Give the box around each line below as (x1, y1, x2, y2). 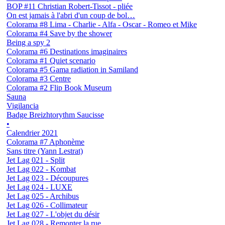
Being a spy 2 (7, 38, 50, 47)
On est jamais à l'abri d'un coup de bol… (7, 11, 135, 20)
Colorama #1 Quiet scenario (7, 56, 95, 65)
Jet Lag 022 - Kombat (7, 164, 76, 173)
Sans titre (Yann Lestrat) (7, 146, 83, 155)
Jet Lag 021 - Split (7, 155, 65, 164)
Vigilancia (7, 101, 39, 110)
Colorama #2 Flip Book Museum (7, 83, 111, 92)
